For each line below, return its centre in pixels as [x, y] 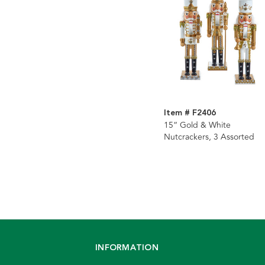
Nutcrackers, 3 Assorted [209, 137]
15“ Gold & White [197, 125]
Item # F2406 [190, 113]
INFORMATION [127, 248]
